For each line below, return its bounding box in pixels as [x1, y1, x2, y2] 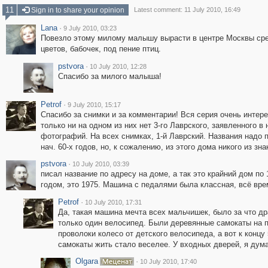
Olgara [75, 257, 98, 266]
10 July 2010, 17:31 [84, 199, 142, 206]
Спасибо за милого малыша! [57, 72, 162, 81]
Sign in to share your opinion [29, 6, 124, 14]
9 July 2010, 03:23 [63, 25, 117, 32]
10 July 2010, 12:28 [89, 63, 147, 70]
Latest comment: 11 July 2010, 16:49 [133, 6, 240, 13]
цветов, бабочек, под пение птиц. [40, 44, 161, 53]
